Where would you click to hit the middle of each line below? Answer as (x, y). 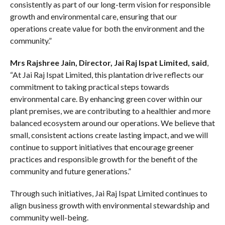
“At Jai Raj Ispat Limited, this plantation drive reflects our (107, 75)
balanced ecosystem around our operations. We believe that (112, 123)
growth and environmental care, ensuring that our (93, 17)
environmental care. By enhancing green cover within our (106, 99)
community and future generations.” (70, 171)
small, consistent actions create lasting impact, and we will (109, 135)
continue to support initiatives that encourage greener (102, 147)
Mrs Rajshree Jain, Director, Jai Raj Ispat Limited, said (108, 63)
